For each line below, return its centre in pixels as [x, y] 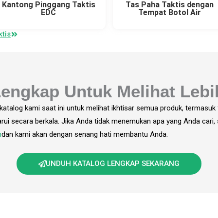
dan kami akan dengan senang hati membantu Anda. [84, 134]
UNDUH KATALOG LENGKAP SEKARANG [113, 163]
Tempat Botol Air [169, 12]
